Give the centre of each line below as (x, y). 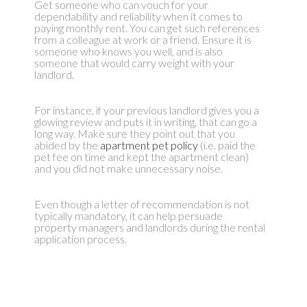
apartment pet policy (149, 145)
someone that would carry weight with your (134, 63)
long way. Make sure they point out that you (134, 134)
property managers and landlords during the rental (149, 228)
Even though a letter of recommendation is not (142, 204)
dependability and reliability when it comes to (138, 16)
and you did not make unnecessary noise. (128, 169)
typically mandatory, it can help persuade (128, 216)
